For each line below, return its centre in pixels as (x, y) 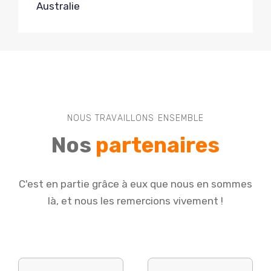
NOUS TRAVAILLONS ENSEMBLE (135, 119)
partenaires (158, 145)
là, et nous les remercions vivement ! (135, 201)
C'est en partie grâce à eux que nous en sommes (135, 184)
